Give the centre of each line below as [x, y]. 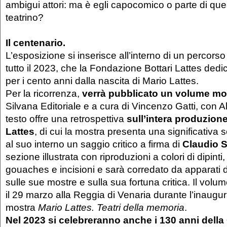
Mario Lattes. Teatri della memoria [111, 207]
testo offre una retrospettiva [66, 118]
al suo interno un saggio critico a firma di [94, 144]
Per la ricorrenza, [44, 93]
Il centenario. [35, 42]
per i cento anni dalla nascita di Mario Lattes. [102, 80]
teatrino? [25, 17]
